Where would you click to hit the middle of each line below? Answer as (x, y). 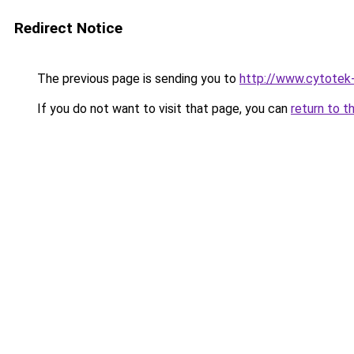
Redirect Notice (68, 28)
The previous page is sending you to (137, 79)
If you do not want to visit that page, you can (162, 109)
